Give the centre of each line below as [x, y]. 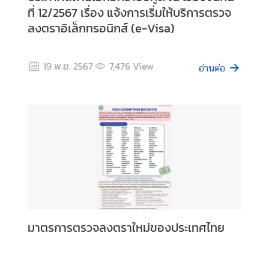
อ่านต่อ [212, 68]
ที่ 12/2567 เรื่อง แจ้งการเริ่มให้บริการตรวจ [129, 13]
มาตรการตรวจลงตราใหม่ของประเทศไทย [126, 228]
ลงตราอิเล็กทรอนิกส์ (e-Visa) [101, 28]
